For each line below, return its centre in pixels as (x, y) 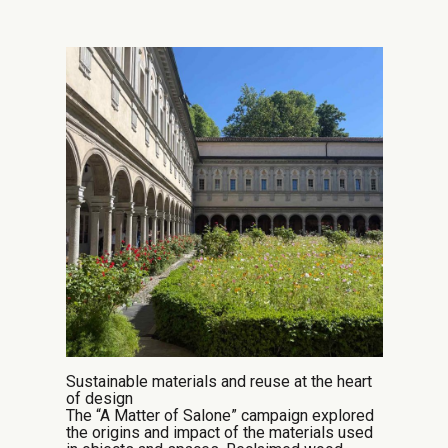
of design (99, 399)
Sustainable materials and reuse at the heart (218, 382)
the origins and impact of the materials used (219, 433)
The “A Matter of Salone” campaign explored (219, 416)
